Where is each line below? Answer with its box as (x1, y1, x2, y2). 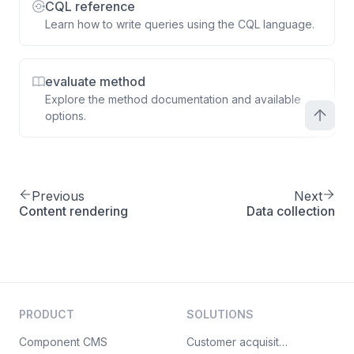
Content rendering (19, 203, 128, 219)
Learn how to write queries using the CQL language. (45, 17, 314, 31)
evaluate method (45, 73, 145, 89)
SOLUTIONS (186, 307, 254, 321)
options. (45, 109, 86, 122)
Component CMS (19, 335, 107, 348)
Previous (32, 188, 85, 204)
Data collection (247, 203, 335, 219)
